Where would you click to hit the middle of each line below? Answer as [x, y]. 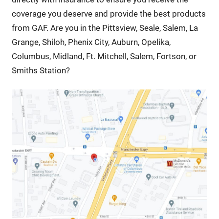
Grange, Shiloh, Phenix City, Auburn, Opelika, [91, 42]
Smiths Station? [41, 71]
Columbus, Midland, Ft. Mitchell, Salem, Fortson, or [104, 56]
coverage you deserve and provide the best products [109, 14]
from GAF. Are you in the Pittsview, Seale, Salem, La [105, 28]
